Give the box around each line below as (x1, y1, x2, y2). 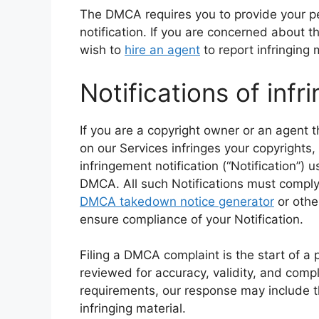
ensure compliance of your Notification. (80, 211, 303, 226)
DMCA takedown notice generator (80, 194, 274, 209)
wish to (80, 43, 125, 57)
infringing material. (80, 301, 186, 315)
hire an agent (125, 43, 200, 57)
